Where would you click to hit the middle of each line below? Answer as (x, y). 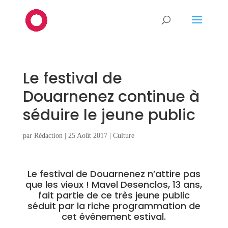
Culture (123, 136)
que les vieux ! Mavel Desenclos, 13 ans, (114, 184)
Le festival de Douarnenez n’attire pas (114, 174)
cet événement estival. (114, 217)
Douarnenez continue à (111, 97)
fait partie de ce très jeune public (114, 195)
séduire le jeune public (109, 115)
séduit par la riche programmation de (114, 206)
